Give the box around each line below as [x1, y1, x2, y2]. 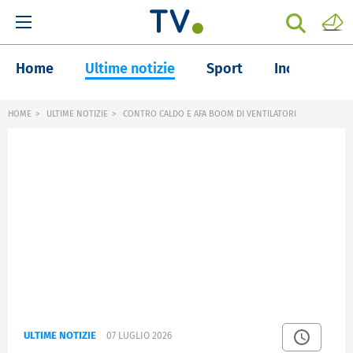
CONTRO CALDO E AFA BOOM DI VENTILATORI [121, 109, 296, 119]
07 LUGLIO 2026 [106, 330, 172, 342]
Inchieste [274, 60, 333, 77]
